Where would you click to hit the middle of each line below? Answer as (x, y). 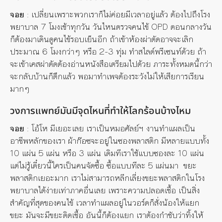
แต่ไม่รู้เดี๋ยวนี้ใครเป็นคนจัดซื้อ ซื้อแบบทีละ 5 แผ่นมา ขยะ (103, 165)
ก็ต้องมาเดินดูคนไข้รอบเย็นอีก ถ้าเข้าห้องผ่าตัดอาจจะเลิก (102, 39)
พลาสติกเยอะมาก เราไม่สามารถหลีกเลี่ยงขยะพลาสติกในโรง (107, 178)
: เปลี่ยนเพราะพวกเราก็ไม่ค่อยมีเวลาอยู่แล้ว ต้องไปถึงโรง (117, 14)
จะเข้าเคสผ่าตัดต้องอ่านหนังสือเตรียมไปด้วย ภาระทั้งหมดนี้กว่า (111, 64)
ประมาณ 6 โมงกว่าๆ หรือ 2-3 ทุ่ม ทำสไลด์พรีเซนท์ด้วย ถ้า (108, 51)
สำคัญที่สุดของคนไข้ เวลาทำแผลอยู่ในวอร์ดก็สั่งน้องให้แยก (105, 202)
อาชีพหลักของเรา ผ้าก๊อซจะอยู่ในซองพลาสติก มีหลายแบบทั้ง (110, 140)
